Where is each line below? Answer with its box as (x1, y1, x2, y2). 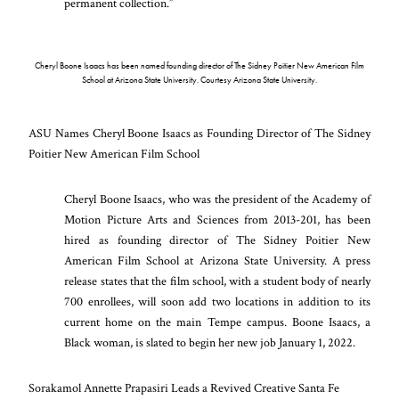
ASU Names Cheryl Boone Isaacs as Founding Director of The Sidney (28, 125, 370, 142)
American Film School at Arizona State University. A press (64, 252, 370, 270)
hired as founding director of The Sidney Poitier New (64, 232, 370, 249)
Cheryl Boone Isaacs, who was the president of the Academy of (64, 191, 370, 208)
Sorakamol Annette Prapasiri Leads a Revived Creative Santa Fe (28, 379, 340, 397)
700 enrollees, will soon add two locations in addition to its (64, 293, 370, 311)
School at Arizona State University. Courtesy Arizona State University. (82, 74, 317, 86)
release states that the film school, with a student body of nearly (64, 273, 370, 290)
